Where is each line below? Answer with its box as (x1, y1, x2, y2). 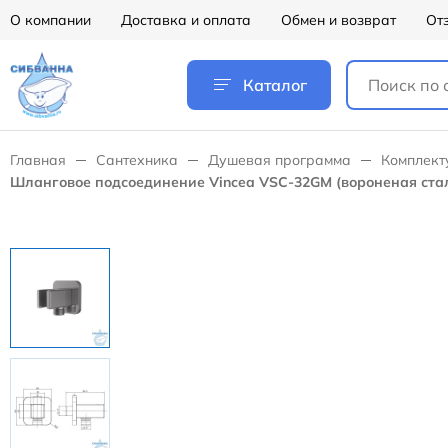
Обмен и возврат (281, 11, 396, 29)
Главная (10, 151, 66, 169)
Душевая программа (208, 151, 351, 169)
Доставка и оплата (121, 11, 251, 29)
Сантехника (96, 151, 178, 169)
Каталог (242, 75, 307, 95)
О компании (10, 11, 91, 29)
